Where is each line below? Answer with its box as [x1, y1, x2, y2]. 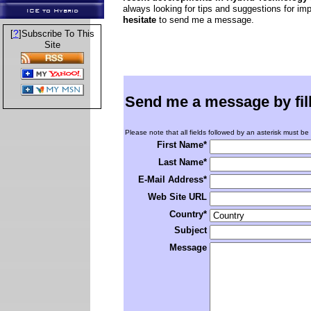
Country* [169, 209, 207, 219]
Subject [174, 225, 207, 235]
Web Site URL [148, 192, 207, 202]
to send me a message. [156, 15, 254, 25]
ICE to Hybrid [26, 7, 78, 14]
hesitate [123, 15, 156, 25]
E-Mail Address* [138, 174, 207, 185]
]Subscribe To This [18, 28, 94, 39]
